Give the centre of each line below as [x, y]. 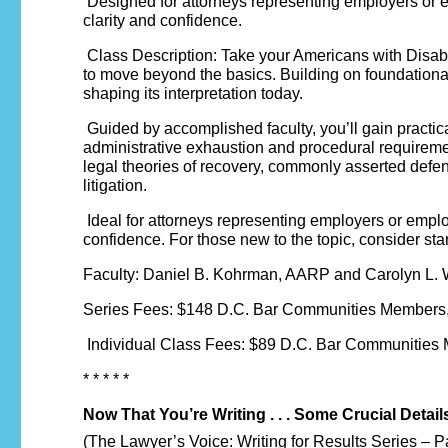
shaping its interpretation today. [193, 94]
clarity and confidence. [162, 21]
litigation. [115, 186]
